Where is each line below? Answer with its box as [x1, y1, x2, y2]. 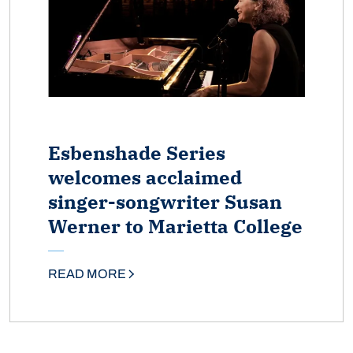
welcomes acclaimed [48, 164, 242, 190]
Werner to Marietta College [48, 213, 303, 239]
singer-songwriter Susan [48, 188, 282, 214]
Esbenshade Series [48, 139, 225, 165]
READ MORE [48, 266, 126, 281]
